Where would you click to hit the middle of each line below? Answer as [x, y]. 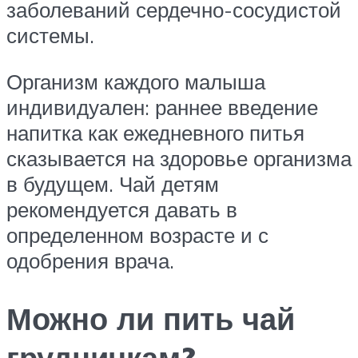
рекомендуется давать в [122, 210]
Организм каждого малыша [136, 82]
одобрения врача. [90, 261]
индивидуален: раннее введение [162, 107]
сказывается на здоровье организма [179, 159]
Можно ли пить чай [151, 318]
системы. [50, 36]
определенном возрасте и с [137, 235]
